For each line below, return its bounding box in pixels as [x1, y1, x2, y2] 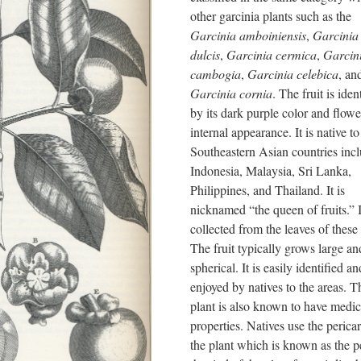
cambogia [190, 65, 241, 82]
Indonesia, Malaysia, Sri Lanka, [190, 162, 351, 179]
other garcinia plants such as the [190, 7, 351, 24]
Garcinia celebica [247, 65, 338, 82]
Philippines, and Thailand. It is [190, 181, 345, 198]
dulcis [190, 46, 220, 63]
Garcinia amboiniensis [190, 27, 306, 44]
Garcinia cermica [226, 46, 317, 63]
